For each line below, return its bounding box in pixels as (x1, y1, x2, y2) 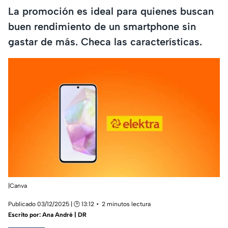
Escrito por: (8, 211, 42, 218)
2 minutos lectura (102, 200, 151, 208)
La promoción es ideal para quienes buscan (8, 5, 214, 17)
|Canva (8, 182, 27, 189)
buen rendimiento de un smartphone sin (8, 20, 196, 33)
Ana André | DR (42, 211, 87, 218)
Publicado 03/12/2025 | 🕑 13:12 (8, 200, 94, 208)
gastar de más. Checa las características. (8, 35, 202, 48)
